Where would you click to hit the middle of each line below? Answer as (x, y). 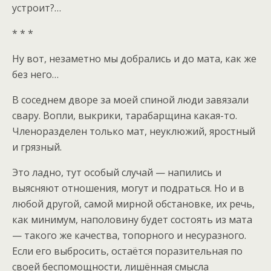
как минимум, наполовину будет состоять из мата (132, 219)
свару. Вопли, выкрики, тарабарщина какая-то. (125, 115)
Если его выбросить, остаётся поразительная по (127, 251)
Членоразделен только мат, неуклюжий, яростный (134, 131)
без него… (35, 74)
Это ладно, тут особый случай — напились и (117, 172)
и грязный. (37, 147)
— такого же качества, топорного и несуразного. (129, 235)
